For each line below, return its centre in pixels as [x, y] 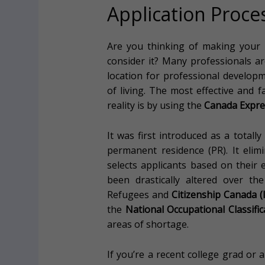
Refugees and [140, 194]
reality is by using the [156, 106]
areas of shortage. [148, 224]
